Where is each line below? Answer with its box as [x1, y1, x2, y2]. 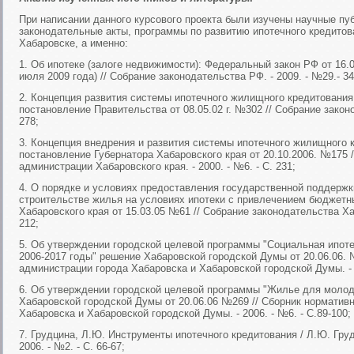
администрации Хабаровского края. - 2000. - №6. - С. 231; [19, 160, 296, 172]
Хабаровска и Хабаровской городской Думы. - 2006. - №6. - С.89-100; [19, 307, 351, 319]
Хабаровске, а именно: [19, 37, 128, 49]
